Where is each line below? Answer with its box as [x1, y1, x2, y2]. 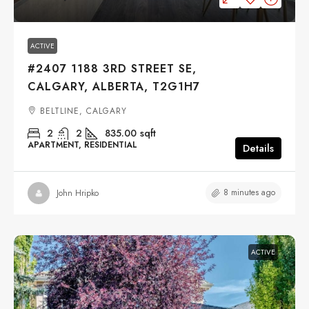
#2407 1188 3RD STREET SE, [28, 61, 197, 77]
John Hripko [57, 186, 99, 199]
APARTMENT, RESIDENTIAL [28, 139, 137, 152]
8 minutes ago [223, 186, 275, 199]
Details [243, 141, 274, 157]
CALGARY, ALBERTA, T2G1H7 [28, 79, 200, 95]
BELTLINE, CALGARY [40, 105, 127, 118]
